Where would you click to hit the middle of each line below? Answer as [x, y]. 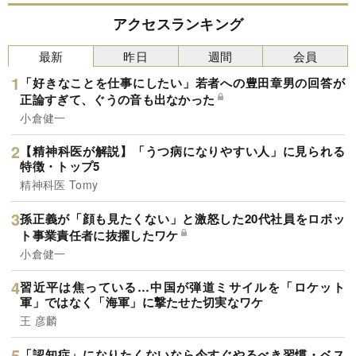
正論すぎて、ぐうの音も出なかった [118, 99]
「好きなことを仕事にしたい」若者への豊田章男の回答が [182, 82]
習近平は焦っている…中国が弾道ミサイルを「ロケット [182, 287]
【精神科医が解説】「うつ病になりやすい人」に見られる [182, 151]
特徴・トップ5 [60, 166]
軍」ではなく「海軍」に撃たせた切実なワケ [142, 302]
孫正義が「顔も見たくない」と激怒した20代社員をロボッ [182, 218]
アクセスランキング [178, 24]
